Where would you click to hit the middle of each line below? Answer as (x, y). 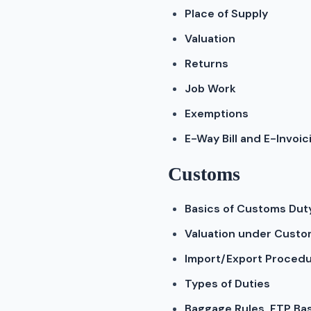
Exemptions (217, 114)
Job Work (210, 89)
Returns (207, 64)
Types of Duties (227, 284)
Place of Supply (226, 14)
